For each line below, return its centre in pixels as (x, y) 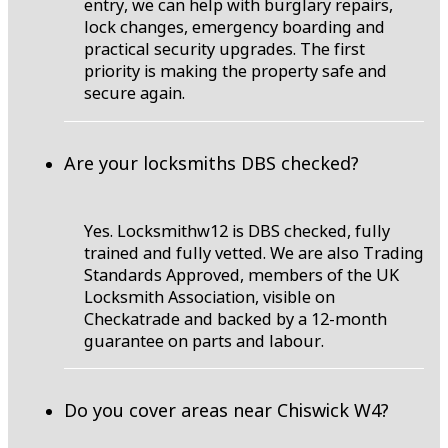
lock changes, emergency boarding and (234, 27)
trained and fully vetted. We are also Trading (254, 252)
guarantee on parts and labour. (204, 340)
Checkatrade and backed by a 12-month (235, 318)
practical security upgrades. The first (224, 49)
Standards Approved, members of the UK (241, 274)
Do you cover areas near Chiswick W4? (226, 410)
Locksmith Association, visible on (209, 296)
